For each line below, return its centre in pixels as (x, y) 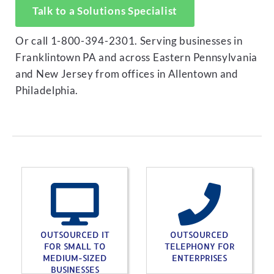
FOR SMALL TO (75, 246)
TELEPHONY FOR (199, 246)
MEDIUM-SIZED (75, 258)
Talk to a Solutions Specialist (105, 11)
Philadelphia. (47, 91)
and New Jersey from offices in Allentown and (127, 74)
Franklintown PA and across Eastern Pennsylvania (136, 57)
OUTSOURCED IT (75, 235)
